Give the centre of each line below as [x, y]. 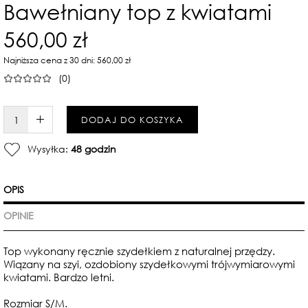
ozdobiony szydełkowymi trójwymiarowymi [190, 264]
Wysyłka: [49, 148]
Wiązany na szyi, [44, 264]
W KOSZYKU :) [78, 119]
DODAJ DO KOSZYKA [132, 120]
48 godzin [93, 148]
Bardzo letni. [84, 277]
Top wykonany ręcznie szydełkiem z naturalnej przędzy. [139, 251]
